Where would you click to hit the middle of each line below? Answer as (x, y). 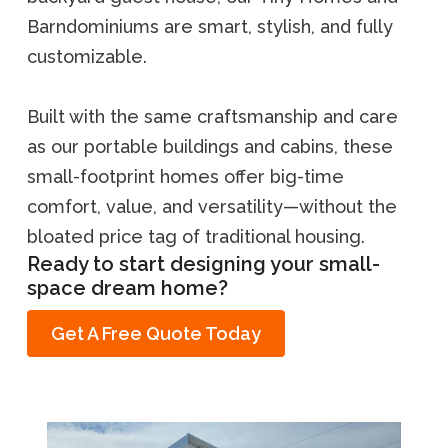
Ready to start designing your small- (203, 264)
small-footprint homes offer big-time (185, 176)
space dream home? (127, 288)
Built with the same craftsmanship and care (212, 116)
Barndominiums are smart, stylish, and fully (210, 26)
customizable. (87, 56)
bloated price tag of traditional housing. (196, 236)
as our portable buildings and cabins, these (210, 146)
